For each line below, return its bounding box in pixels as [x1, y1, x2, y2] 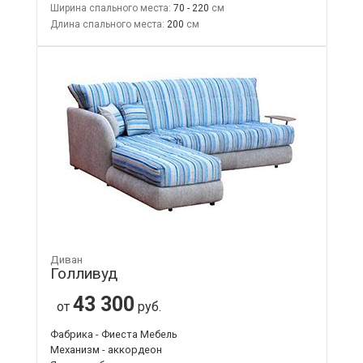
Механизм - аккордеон [49, 343, 162, 356]
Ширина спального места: [49, 2, 171, 14]
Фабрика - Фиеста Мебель [49, 327, 177, 340]
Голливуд [49, 263, 117, 283]
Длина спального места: [49, 18, 164, 30]
